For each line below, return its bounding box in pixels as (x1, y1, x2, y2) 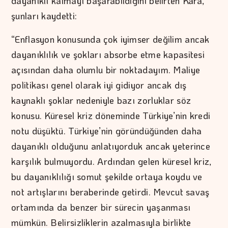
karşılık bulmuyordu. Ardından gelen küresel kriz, (11, 155, 212, 168)
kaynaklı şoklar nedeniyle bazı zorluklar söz (11, 94, 191, 107)
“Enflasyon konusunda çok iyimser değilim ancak (11, 33, 210, 46)
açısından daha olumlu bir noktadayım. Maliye (11, 64, 201, 76)
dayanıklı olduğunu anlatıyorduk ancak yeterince (11, 140, 211, 153)
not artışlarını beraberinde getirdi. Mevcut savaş (11, 186, 210, 198)
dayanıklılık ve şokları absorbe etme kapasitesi (11, 48, 205, 61)
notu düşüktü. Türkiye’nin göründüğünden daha (11, 125, 202, 137)
